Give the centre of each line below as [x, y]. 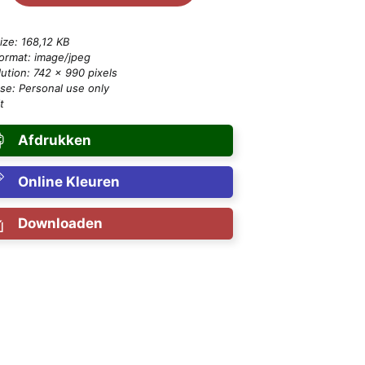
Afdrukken [54, 140]
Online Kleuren [68, 181]
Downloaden [60, 223]
